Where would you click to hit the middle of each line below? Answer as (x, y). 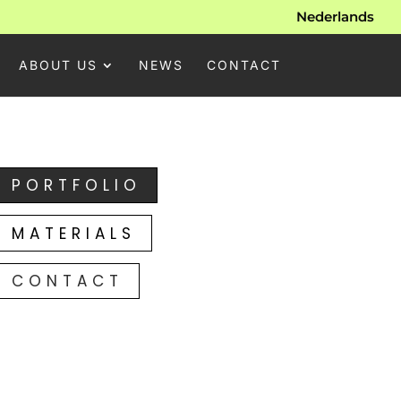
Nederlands (335, 17)
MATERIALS (73, 233)
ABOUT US (58, 64)
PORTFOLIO (76, 185)
